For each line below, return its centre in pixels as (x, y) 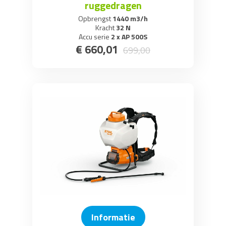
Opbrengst (95, 18)
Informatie (113, 217)
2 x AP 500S (128, 37)
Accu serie (94, 37)
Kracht (105, 27)
